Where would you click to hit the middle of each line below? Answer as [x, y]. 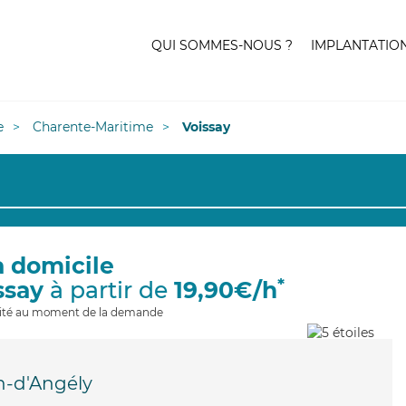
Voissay [206, 127]
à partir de [108, 290]
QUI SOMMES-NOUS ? [222, 45]
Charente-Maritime [93, 127]
